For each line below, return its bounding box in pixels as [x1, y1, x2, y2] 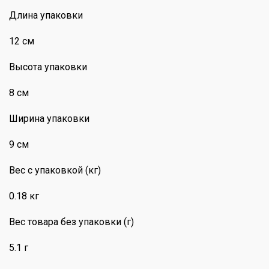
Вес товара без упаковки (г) [9, 216, 134, 228]
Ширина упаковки [9, 112, 89, 124]
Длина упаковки [9, 9, 83, 21]
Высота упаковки [9, 61, 87, 73]
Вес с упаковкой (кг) [9, 164, 101, 176]
